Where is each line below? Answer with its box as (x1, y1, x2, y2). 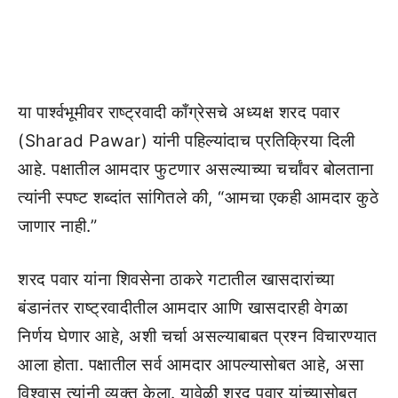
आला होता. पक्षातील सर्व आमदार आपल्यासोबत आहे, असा (18, 354, 363, 376)
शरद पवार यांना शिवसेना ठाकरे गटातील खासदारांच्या (18, 269, 335, 291)
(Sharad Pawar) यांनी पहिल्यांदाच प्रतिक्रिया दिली (18, 130, 355, 151)
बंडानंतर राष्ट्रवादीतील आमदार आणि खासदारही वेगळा (18, 298, 347, 319)
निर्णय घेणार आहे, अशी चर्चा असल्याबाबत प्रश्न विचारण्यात (18, 326, 378, 347)
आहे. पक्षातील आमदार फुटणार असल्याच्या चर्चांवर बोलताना (18, 158, 374, 179)
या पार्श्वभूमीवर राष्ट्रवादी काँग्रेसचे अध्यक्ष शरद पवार (18, 101, 339, 123)
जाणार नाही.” (18, 215, 97, 236)
